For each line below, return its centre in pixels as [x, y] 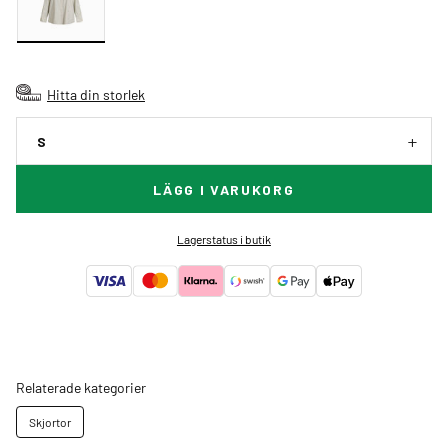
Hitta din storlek [96, 94]
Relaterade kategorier [81, 387]
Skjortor [50, 422]
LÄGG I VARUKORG [224, 190]
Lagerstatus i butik [223, 239]
